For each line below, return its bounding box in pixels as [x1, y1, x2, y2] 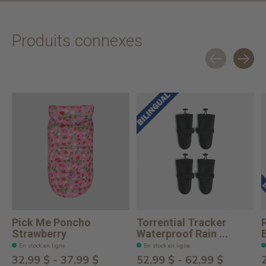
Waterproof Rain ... [137, 227, 228, 240]
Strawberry [12, 227, 66, 240]
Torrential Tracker [137, 216, 226, 229]
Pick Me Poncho [12, 216, 91, 229]
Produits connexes [12, 31, 142, 51]
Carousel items [12, 69, 74, 83]
